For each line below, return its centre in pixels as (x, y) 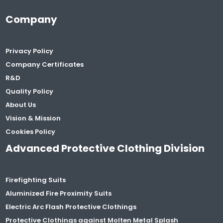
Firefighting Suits (36, 180)
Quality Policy (30, 91)
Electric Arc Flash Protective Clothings (71, 207)
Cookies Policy (31, 131)
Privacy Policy (30, 51)
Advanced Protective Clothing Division (105, 148)
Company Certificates (45, 64)
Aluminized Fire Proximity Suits (59, 193)
